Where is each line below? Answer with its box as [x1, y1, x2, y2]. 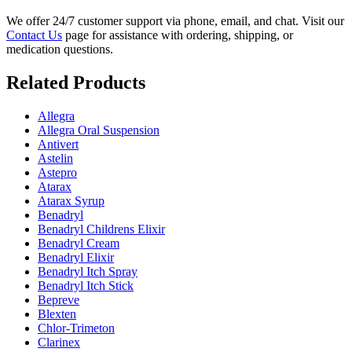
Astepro [38, 165, 77, 179]
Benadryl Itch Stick [38, 278, 134, 292]
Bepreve [38, 292, 79, 306]
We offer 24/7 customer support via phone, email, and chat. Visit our [6, 13, 344, 27]
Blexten [38, 306, 76, 321]
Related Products [6, 71, 145, 93]
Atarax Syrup [38, 193, 104, 207]
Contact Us [6, 27, 62, 42]
